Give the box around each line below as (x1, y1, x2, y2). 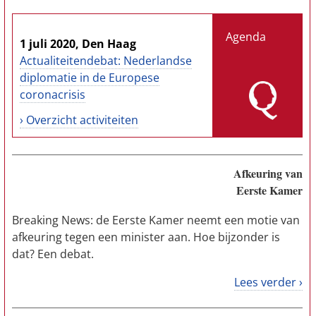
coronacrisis (20, 87, 85, 102)
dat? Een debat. (12, 246, 94, 262)
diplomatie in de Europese (20, 70, 159, 85)
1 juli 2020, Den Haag (20, 36, 136, 51)
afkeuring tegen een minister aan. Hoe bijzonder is (12, 229, 280, 245)
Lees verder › (234, 274, 303, 290)
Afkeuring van (233, 165, 303, 181)
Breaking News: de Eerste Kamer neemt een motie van (12, 212, 300, 228)
